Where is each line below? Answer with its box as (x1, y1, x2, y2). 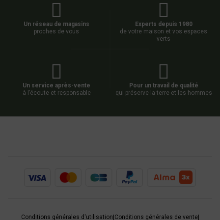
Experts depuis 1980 (135, 21, 192, 28)
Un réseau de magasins (24, 21, 89, 28)
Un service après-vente (23, 82, 90, 89)
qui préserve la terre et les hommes (115, 89, 212, 97)
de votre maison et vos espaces (120, 28, 207, 35)
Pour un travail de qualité (129, 82, 198, 89)
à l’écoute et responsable (22, 89, 91, 97)
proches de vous (34, 28, 79, 35)
